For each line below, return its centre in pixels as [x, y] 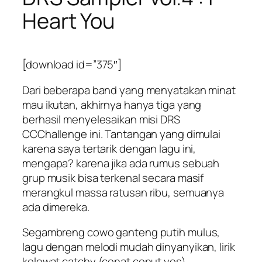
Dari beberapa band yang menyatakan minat [129, 90]
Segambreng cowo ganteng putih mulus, [121, 232]
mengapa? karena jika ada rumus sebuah [121, 163]
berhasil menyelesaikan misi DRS [101, 119]
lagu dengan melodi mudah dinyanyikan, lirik [129, 247]
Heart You [69, 20]
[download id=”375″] [72, 65]
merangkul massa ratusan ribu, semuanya [123, 192]
